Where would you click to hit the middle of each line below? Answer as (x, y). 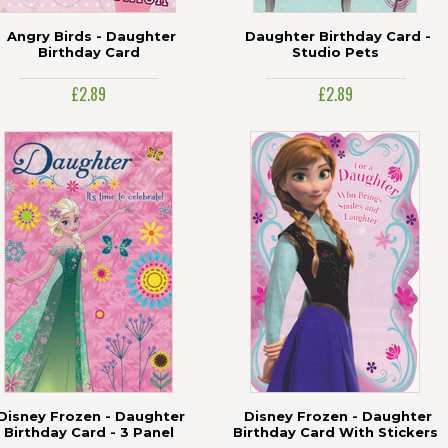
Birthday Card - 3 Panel (88, 432)
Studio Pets (335, 52)
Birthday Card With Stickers (335, 432)
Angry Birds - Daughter (91, 36)
